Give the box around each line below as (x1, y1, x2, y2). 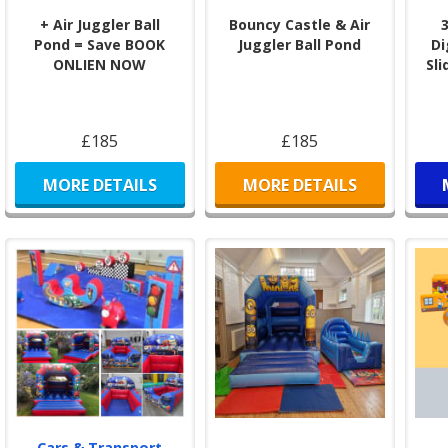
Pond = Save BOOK (34, 34, 166, 54)
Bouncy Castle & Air (229, 14, 371, 34)
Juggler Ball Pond (238, 34, 362, 54)
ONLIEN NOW (53, 54, 147, 74)
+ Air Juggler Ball (39, 14, 160, 34)
